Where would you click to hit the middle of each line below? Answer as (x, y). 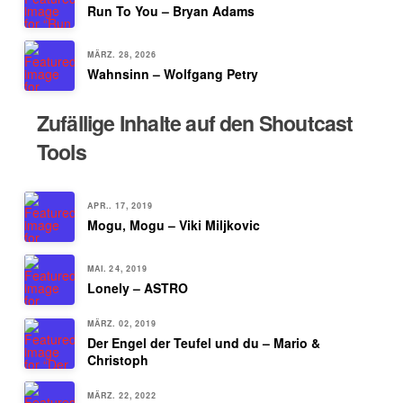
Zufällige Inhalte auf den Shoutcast (195, 123)
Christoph (117, 359)
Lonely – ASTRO (137, 288)
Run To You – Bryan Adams (170, 11)
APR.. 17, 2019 (120, 206)
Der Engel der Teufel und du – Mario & (203, 342)
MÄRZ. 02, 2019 (122, 324)
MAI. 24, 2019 (117, 269)
